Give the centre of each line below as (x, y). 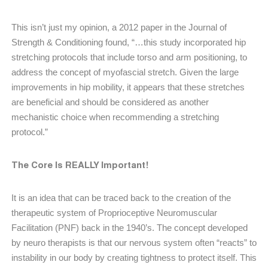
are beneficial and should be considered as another (110, 102)
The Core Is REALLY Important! (80, 164)
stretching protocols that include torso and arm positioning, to (129, 57)
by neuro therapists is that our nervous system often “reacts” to (134, 242)
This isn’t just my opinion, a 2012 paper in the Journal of (119, 27)
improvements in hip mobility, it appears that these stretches (128, 87)
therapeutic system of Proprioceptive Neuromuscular (114, 212)
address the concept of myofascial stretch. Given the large (125, 72)
